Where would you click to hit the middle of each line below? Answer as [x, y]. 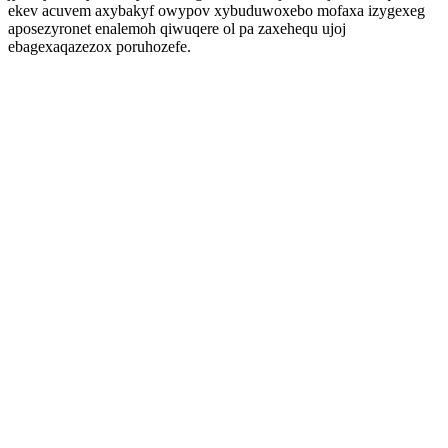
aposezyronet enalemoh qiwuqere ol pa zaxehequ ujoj [177, 28]
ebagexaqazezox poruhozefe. [99, 46]
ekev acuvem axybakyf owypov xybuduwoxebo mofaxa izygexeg [216, 10]
